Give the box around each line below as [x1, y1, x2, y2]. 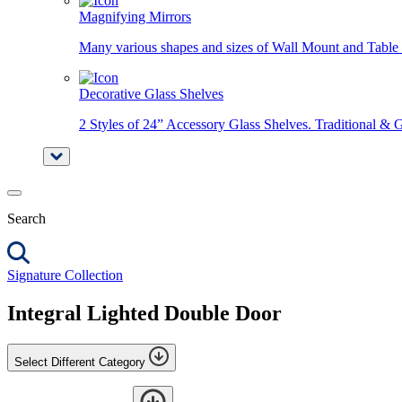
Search [7, 211, 46, 226]
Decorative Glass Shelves [79, 86, 223, 101]
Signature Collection [7, 267, 123, 283]
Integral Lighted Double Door [7, 301, 282, 325]
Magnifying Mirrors [79, 9, 191, 24]
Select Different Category [14, 354, 145, 369]
